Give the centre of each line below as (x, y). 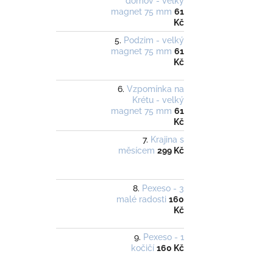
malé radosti (141, 200)
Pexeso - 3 (163, 189)
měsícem (136, 151)
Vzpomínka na (155, 89)
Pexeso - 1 (164, 237)
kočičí (143, 248)
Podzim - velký (154, 41)
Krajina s (167, 140)
